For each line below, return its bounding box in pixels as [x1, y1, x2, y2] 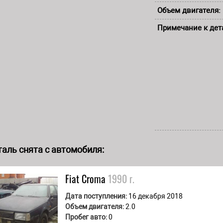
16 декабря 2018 [128, 192, 183, 200]
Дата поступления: [65, 192, 127, 200]
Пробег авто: [65, 213, 107, 221]
